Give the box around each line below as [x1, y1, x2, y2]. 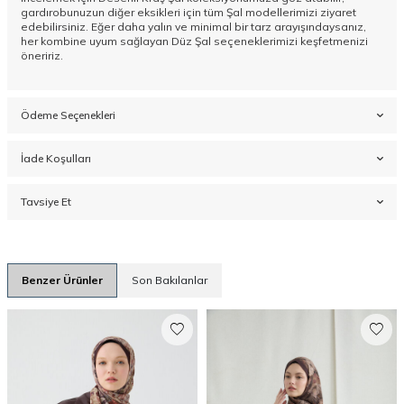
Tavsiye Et [21, 195, 71, 209]
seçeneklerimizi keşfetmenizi [211, 34, 368, 49]
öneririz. [21, 49, 63, 63]
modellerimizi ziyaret [243, 5, 356, 20]
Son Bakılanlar [132, 273, 207, 288]
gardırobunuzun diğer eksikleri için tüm [21, 5, 224, 20]
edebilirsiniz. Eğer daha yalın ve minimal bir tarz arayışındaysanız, [21, 20, 366, 34]
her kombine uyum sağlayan [21, 34, 169, 49]
